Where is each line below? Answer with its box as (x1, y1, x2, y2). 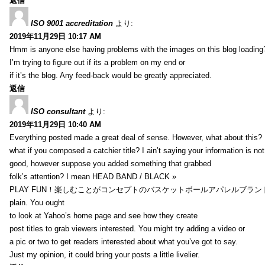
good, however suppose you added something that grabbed (9, 159, 211, 168)
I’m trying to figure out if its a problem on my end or (9, 57, 185, 67)
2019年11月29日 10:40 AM (9, 119, 101, 129)
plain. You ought (9, 198, 64, 207)
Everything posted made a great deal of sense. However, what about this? (9, 132, 262, 142)
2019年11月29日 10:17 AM (9, 31, 101, 41)
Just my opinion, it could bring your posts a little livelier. (9, 250, 200, 259)
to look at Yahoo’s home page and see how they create (9, 211, 198, 220)
